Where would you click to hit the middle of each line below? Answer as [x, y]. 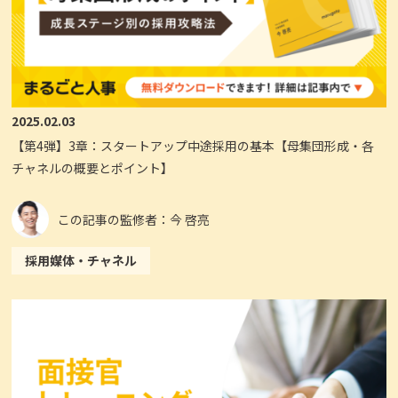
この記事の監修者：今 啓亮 [134, 219]
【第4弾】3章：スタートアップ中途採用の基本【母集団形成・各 [193, 146]
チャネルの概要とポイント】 [93, 168]
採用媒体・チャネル [81, 261]
